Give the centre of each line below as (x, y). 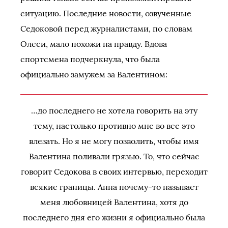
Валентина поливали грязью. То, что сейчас (114, 156)
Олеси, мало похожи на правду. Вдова (94, 44)
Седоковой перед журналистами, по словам (106, 28)
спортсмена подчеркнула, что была (90, 59)
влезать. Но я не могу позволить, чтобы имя (114, 141)
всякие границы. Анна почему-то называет (114, 187)
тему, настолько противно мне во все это (114, 126)
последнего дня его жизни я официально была (114, 217)
